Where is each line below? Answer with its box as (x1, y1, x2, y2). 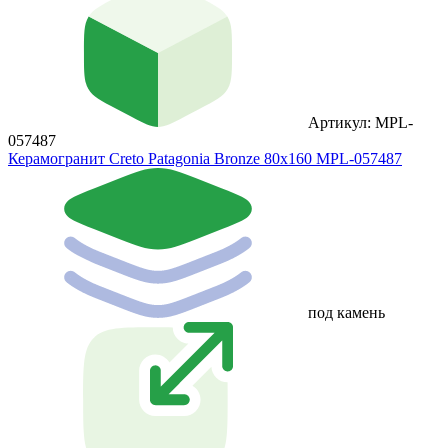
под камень (308, 304, 385, 322)
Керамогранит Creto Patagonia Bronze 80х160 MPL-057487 (8, 150, 402, 168)
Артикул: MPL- (308, 114, 413, 132)
